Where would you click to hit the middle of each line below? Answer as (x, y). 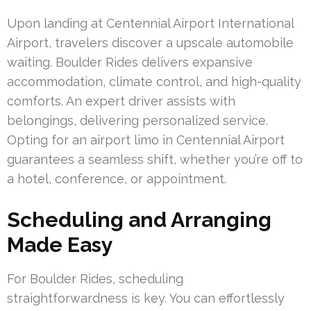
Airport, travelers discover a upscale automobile (150, 43)
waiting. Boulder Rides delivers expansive (130, 62)
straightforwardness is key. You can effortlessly (146, 299)
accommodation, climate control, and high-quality (154, 82)
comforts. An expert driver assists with (121, 101)
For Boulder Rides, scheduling (95, 279)
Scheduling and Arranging (139, 220)
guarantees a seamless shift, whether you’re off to (155, 160)
